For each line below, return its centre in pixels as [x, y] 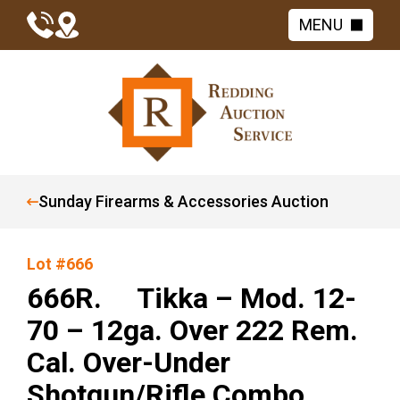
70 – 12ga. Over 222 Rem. [192, 330]
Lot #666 [60, 264]
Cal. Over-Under [129, 362]
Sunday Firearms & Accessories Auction [183, 201]
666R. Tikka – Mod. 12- [192, 298]
